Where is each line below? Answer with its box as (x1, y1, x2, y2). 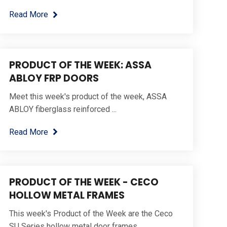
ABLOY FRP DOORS (9, 71, 99, 85)
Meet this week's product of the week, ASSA (9, 91, 167, 101)
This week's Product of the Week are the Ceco (9, 209, 173, 219)
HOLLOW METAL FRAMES (9, 188, 125, 203)
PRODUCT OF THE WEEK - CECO (9, 175, 159, 190)
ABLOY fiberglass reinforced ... (9, 104, 117, 114)
